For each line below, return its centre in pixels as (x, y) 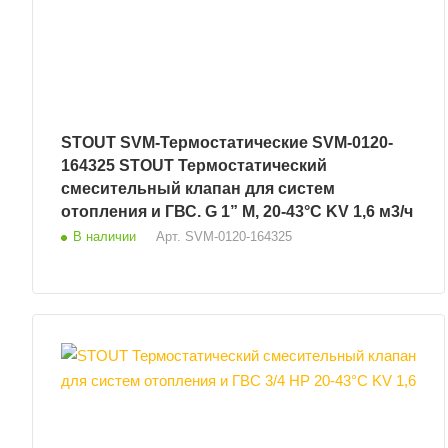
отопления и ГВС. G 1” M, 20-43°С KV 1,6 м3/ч (237, 211)
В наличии (104, 236)
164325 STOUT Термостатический (194, 165)
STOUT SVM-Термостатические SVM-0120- (227, 142)
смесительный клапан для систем (198, 188)
